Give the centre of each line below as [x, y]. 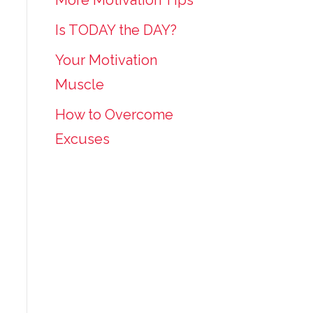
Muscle [79, 85]
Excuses [82, 139]
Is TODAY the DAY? [116, 30]
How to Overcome [114, 115]
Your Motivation [106, 60]
